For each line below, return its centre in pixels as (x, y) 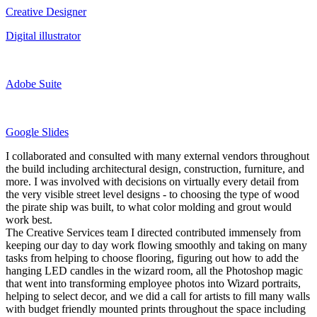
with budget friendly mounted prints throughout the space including (156, 309)
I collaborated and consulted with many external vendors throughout (157, 156)
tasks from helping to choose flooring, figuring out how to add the (152, 258)
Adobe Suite (34, 83)
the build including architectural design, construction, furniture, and (155, 168)
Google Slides (37, 132)
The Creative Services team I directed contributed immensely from (153, 232)
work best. (29, 219)
